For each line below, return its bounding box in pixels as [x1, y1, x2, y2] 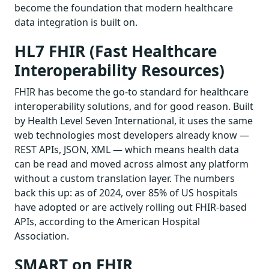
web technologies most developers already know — [14, 128, 249, 142]
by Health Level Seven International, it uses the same [14, 113, 253, 127]
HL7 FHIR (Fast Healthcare [14, 40, 217, 62]
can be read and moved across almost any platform [14, 157, 249, 171]
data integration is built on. [14, 15, 138, 29]
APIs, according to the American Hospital [14, 214, 200, 228]
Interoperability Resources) [14, 59, 225, 81]
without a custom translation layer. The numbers [14, 171, 235, 185]
